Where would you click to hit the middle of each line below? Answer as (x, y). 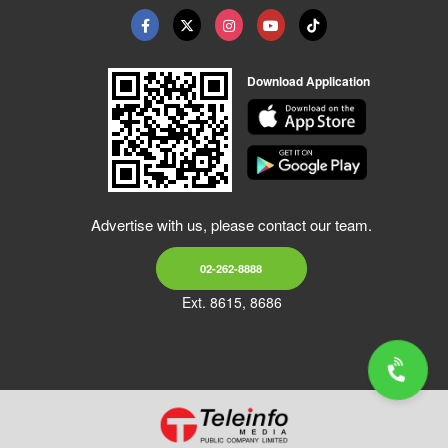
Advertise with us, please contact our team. (231, 224)
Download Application (308, 81)
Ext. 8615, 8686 (231, 302)
